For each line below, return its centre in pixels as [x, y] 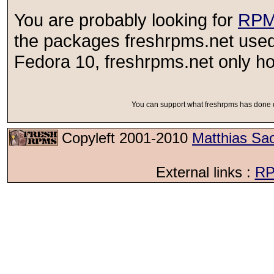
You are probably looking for [126, 20]
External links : [205, 172]
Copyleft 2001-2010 [127, 138]
